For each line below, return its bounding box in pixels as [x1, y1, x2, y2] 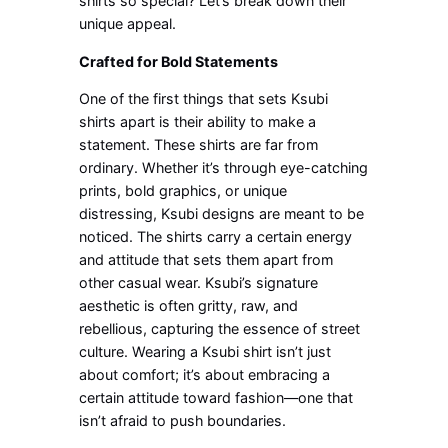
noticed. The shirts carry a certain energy [79, 228, 353, 246]
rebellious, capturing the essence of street [79, 320, 361, 338]
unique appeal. [79, 15, 177, 33]
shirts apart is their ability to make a [79, 113, 317, 131]
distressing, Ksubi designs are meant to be [79, 205, 365, 223]
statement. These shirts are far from [79, 136, 319, 154]
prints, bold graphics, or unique [79, 182, 288, 200]
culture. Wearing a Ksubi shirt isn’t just [79, 343, 332, 361]
